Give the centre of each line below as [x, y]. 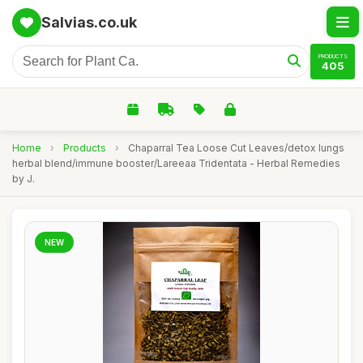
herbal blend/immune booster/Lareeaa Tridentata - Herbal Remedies [176, 163]
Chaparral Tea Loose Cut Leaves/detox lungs [236, 148]
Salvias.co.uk [89, 22]
